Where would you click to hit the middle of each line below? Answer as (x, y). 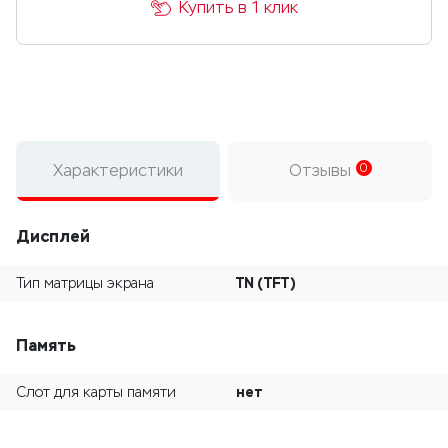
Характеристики (118, 170)
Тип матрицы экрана (85, 283)
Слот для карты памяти (96, 392)
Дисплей (53, 236)
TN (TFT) (266, 283)
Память (46, 345)
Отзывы (322, 170)
